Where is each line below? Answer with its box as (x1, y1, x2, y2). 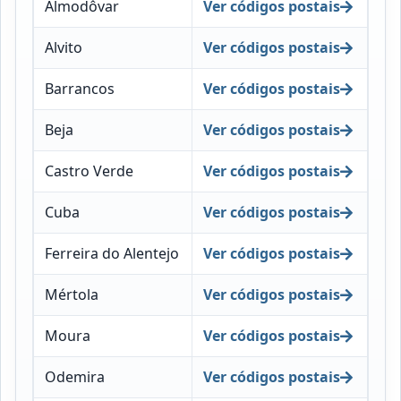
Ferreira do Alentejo (44, 243, 179, 264)
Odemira (44, 367, 105, 388)
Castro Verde (44, 161, 133, 182)
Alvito (44, 38, 82, 58)
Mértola (44, 285, 98, 305)
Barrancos (44, 79, 115, 99)
